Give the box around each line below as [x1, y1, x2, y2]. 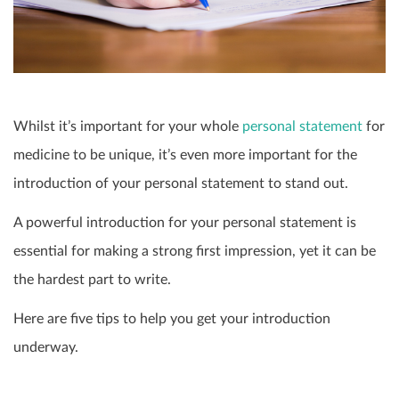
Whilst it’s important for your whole [13, 118, 242, 134]
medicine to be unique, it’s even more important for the [13, 147, 357, 162]
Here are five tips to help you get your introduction [13, 311, 330, 326]
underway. [13, 339, 78, 354]
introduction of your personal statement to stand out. [13, 175, 348, 191]
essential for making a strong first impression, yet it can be [13, 243, 376, 258]
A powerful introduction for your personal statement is [13, 215, 356, 230]
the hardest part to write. [13, 272, 171, 287]
